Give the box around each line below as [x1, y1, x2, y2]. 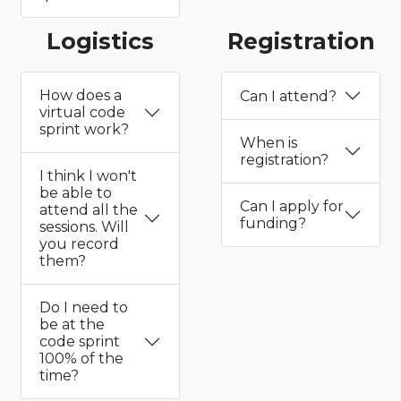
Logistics [47, 28, 154, 55]
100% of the [39, 350, 124, 368]
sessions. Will [39, 218, 129, 236]
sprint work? [39, 121, 129, 139]
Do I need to [39, 299, 128, 317]
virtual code [39, 104, 125, 122]
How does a [39, 87, 122, 105]
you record [39, 235, 119, 253]
